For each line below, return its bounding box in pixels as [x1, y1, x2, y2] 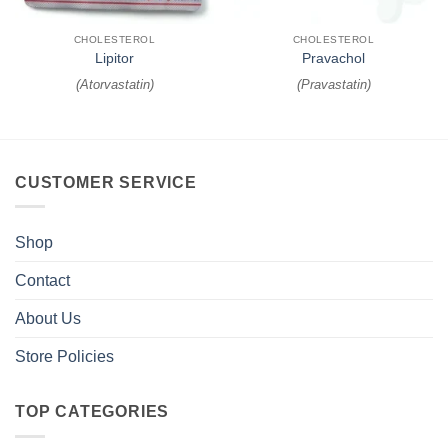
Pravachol [302, 50, 365, 66]
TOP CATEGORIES [15, 403, 170, 421]
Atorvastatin [79, 76, 150, 92]
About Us [15, 310, 81, 328]
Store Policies [15, 348, 114, 366]
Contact [15, 272, 70, 290]
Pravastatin [300, 76, 367, 92]
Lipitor [95, 50, 134, 66]
